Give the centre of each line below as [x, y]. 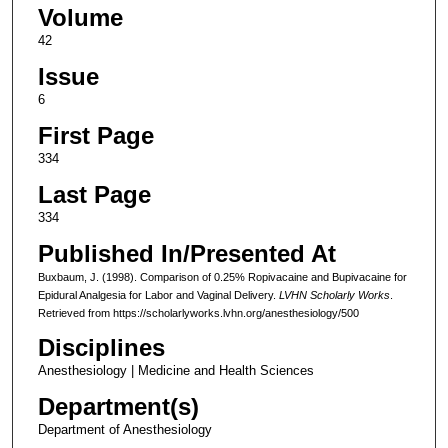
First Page [95, 135]
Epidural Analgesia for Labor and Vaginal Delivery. [158, 294]
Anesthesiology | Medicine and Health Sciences [175, 370]
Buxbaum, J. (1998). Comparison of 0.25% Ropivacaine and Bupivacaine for [222, 276]
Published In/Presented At [186, 253]
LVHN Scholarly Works [334, 294]
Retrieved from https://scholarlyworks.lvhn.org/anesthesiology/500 [198, 312]
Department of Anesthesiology [124, 429]
